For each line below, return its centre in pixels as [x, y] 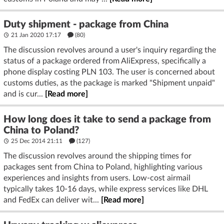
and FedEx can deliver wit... [52, 200]
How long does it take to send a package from [107, 119]
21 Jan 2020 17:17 [36, 35]
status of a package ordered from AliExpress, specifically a [105, 61]
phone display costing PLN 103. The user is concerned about [109, 72]
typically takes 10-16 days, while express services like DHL [106, 189]
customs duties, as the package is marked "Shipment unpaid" [109, 83]
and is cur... [24, 94]
